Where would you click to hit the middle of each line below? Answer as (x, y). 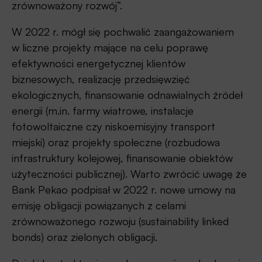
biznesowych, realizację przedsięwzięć (101, 79)
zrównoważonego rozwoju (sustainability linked (120, 221)
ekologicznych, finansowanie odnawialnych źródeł (127, 95)
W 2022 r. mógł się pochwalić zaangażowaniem (123, 32)
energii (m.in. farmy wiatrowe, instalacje (103, 111)
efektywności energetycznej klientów (99, 63)
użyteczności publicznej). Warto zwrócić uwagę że (129, 174)
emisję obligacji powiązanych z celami (99, 206)
